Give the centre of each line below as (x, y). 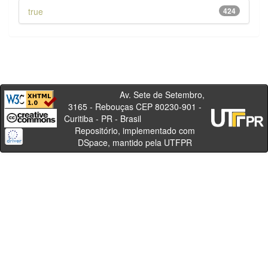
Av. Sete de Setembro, (135, 94)
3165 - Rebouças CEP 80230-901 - (135, 106)
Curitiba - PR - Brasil (135, 118)
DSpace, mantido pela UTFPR (135, 142)
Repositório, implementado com (135, 130)
